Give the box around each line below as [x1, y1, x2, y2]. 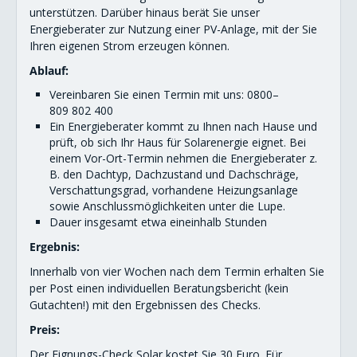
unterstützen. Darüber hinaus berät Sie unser [29, 4, 260, 20]
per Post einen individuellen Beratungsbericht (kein [29, 280, 288, 296]
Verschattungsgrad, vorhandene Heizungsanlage [49, 182, 298, 198]
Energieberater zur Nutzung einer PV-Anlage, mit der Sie [29, 21, 317, 37]
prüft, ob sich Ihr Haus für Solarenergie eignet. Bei [49, 134, 306, 150]
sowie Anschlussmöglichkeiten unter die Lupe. [49, 198, 285, 214]
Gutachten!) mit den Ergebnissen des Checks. [29, 296, 261, 312]
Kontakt [16, 41, 61, 56]
